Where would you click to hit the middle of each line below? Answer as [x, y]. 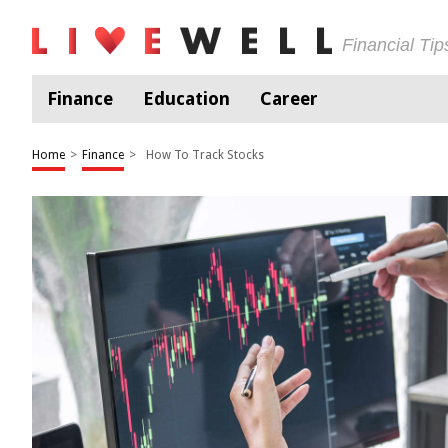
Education [186, 98]
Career [289, 98]
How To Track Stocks [205, 155]
